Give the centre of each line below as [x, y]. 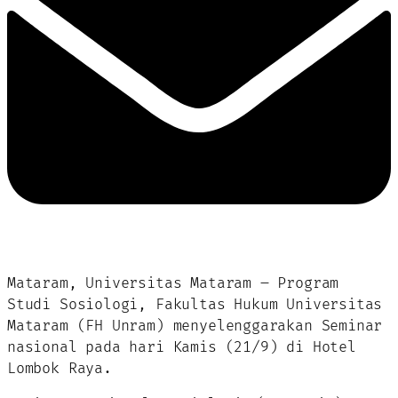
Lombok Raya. [60, 368]
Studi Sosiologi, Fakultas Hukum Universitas [195, 304]
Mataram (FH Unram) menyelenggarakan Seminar [195, 326]
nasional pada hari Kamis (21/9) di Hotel [182, 347]
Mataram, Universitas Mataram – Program [173, 283]
